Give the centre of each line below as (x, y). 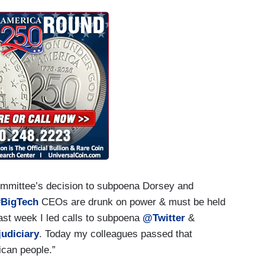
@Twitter (164, 218)
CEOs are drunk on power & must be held (132, 202)
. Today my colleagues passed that (116, 234)
